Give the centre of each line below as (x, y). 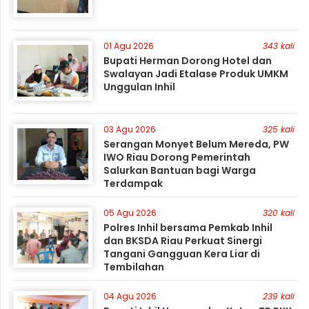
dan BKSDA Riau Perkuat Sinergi (183, 241)
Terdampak (133, 183)
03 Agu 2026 (130, 129)
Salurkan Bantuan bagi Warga (180, 170)
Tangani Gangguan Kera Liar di (182, 254)
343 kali (278, 46)
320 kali (278, 213)
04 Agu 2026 (130, 296)
